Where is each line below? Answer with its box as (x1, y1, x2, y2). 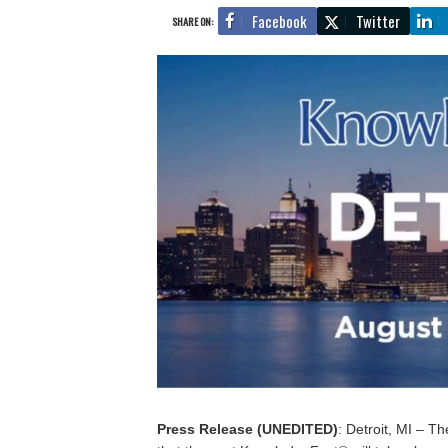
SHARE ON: (172, 12, 213, 29)
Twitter (355, 9, 400, 32)
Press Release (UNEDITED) (157, 420, 338, 437)
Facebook (252, 9, 307, 32)
